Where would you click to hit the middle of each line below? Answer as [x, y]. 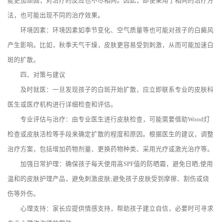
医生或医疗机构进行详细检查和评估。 [62, 105]
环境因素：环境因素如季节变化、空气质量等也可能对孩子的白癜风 [111, 30]
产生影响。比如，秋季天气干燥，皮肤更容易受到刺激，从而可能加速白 [111, 45]
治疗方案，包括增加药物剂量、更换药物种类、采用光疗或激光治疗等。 [111, 149]
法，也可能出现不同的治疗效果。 [56, 16]
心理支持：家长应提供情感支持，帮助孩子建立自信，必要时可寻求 [111, 209]
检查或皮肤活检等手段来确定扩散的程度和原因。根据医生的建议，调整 [111, 135]
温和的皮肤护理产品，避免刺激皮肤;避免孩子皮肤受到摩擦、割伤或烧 [108, 179]
